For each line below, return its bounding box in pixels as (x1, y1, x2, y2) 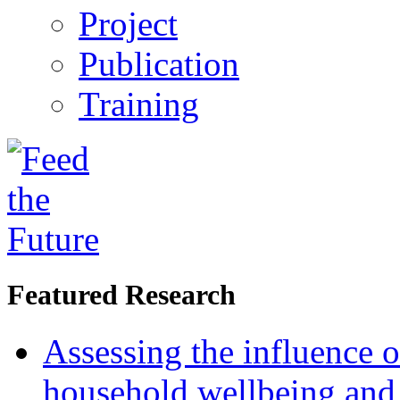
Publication (79, 44, 239, 83)
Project (79, 4, 178, 43)
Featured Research (7, 278, 236, 311)
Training (79, 84, 199, 123)
